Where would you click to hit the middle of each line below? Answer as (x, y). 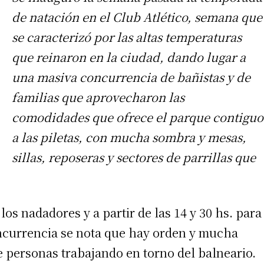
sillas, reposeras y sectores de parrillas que (134, 157)
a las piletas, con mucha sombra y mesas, (129, 137)
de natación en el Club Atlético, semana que (137, 16)
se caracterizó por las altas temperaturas (127, 37)
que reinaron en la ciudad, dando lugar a (129, 57)
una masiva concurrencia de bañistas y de (131, 77)
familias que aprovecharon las (98, 97)
